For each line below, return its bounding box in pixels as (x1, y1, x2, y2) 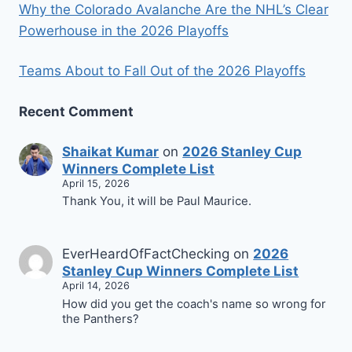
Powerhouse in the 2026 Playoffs (19, 22, 229, 38)
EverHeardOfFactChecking (62, 246, 230, 262)
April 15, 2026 (62, 177, 130, 189)
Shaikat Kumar (62, 143, 159, 159)
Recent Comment (19, 104, 134, 120)
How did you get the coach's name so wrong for (62, 296, 327, 311)
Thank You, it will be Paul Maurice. (62, 194, 252, 209)
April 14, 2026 (62, 280, 130, 292)
